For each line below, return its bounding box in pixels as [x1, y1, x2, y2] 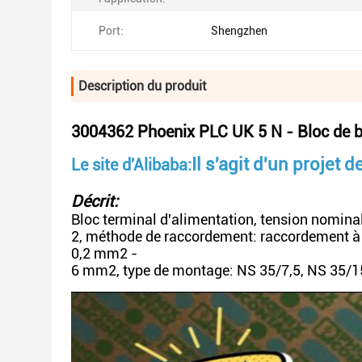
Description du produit [78, 78, 206, 94]
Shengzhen [211, 24, 267, 37]
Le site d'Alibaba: [71, 155, 192, 175]
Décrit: [71, 192, 118, 211]
